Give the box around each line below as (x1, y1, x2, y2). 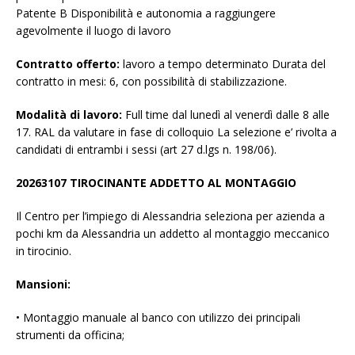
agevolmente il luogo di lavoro (16, 23, 171, 39)
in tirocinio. (16, 243, 71, 259)
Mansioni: (16, 277, 71, 292)
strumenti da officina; (16, 327, 124, 343)
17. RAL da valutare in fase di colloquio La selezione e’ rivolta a (16, 124, 337, 140)
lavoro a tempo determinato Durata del (120, 56, 326, 72)
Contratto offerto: (16, 56, 120, 72)
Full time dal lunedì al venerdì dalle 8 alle (122, 107, 330, 123)
